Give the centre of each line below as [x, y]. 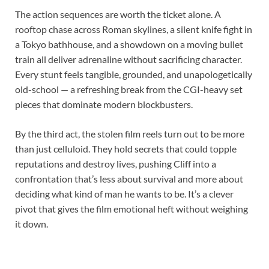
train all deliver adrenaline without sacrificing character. [128, 59]
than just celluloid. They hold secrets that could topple [126, 148]
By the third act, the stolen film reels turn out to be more [130, 133]
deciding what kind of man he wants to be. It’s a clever [124, 193]
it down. [32, 223]
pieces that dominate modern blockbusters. [104, 104]
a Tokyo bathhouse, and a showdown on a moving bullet [129, 44]
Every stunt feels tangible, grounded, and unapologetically [134, 74]
